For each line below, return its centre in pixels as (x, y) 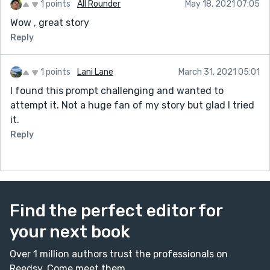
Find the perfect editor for (116, 210)
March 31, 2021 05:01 (219, 72)
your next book (70, 231)
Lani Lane (95, 72)
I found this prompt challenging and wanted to (117, 90)
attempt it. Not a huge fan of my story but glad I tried (132, 105)
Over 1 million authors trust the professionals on (119, 254)
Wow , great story (50, 22)
